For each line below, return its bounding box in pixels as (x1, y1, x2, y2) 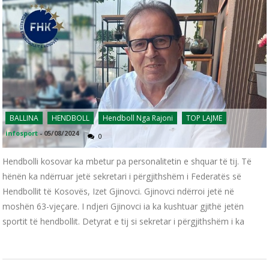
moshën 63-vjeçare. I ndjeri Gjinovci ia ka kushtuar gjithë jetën (2, 201, 244, 212)
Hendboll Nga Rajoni (103, 113, 174, 123)
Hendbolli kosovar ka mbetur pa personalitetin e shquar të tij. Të (2, 156, 252, 167)
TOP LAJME (186, 113, 223, 123)
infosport (5, 128, 38, 138)
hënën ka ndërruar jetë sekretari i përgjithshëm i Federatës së (2, 171, 242, 182)
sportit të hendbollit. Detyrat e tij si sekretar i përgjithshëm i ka (2, 216, 245, 227)
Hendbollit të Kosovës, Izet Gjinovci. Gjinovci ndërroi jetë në (2, 186, 235, 197)
